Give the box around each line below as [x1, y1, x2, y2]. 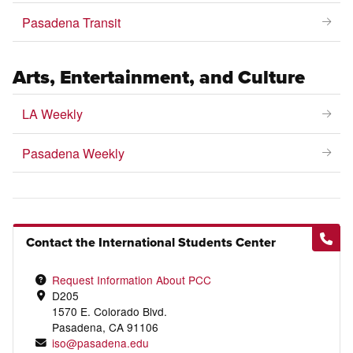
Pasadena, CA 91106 [51, 318, 158, 335]
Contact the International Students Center [26, 233, 277, 252]
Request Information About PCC [51, 271, 211, 288]
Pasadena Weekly [22, 143, 125, 162]
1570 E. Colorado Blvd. [51, 303, 167, 319]
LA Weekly [22, 104, 84, 124]
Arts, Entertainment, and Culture [13, 63, 306, 92]
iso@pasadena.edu [51, 334, 149, 351]
